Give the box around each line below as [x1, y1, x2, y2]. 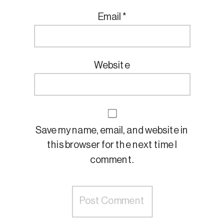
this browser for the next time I [46, 140, 177, 150]
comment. [89, 155, 134, 165]
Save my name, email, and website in [35, 125, 188, 136]
